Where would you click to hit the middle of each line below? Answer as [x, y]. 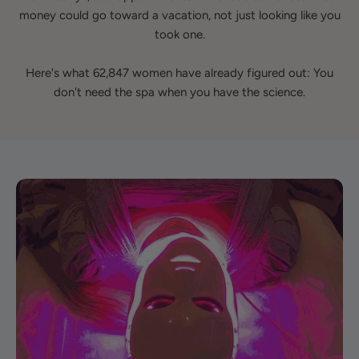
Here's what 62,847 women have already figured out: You [179, 73]
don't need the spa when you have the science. [179, 92]
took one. [179, 34]
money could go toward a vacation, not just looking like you [179, 15]
